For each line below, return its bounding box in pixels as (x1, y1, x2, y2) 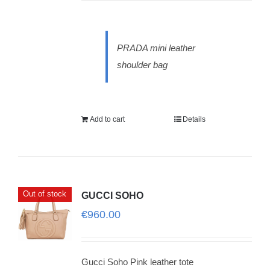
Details (183, 115, 206, 124)
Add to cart (89, 115, 125, 124)
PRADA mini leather (116, 43, 195, 53)
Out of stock (23, 189, 67, 198)
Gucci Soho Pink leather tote (81, 257, 193, 267)
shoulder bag (116, 60, 168, 70)
